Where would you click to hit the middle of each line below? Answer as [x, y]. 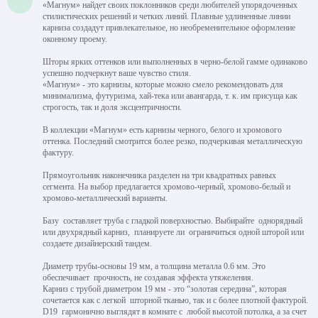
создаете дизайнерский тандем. [97, 243]
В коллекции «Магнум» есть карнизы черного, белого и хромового [162, 130]
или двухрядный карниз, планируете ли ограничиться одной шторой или [174, 232]
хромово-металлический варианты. [105, 198]
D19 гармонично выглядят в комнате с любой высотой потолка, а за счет [175, 311]
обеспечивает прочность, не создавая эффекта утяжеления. [148, 277]
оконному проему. [75, 39]
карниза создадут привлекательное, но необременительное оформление [169, 27]
